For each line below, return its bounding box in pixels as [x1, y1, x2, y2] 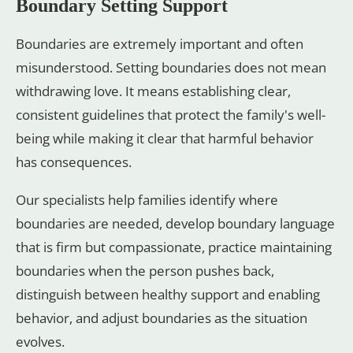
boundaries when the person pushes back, [16, 261, 274, 280]
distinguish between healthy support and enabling [16, 284, 320, 303]
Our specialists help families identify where [16, 190, 278, 209]
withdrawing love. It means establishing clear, [16, 81, 291, 100]
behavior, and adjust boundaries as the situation [16, 308, 307, 327]
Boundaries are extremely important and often [16, 34, 303, 53]
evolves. [16, 332, 65, 351]
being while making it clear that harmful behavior [16, 128, 314, 147]
